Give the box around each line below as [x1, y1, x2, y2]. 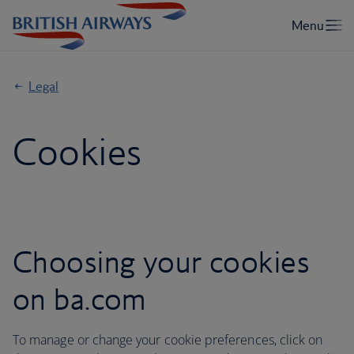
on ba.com [13, 281, 147, 317]
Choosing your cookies [13, 243, 311, 280]
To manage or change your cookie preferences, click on [13, 331, 323, 348]
